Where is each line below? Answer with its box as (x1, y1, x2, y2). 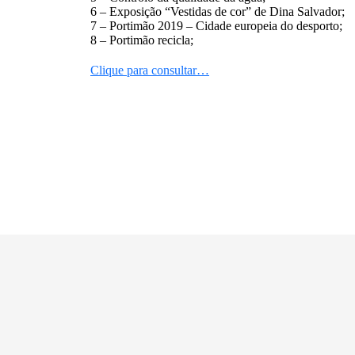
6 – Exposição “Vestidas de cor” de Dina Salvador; (90, 5, 345, 18)
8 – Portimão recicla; (90, 33, 193, 47)
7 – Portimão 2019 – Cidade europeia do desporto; (90, 19, 342, 32)
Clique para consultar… (90, 63, 209, 77)
